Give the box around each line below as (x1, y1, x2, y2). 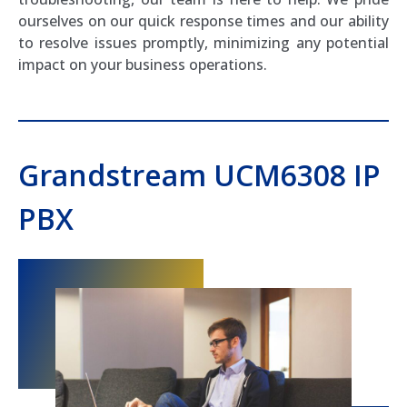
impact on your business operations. (18, 54, 267, 74)
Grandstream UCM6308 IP (18, 154, 381, 194)
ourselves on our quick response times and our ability (18, 10, 389, 31)
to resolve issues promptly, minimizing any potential (18, 32, 389, 53)
